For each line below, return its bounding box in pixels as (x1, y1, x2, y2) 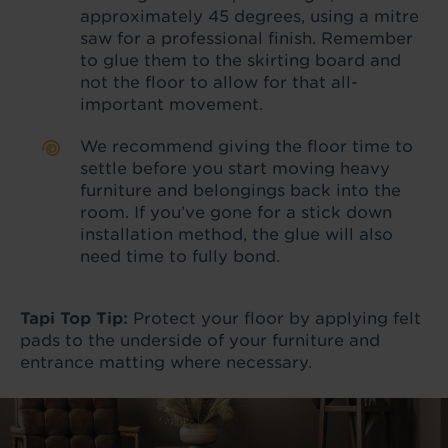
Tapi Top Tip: (20, 309, 128, 329)
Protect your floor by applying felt (128, 309, 421, 329)
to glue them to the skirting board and (80, 51, 401, 71)
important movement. (80, 95, 263, 115)
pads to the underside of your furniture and (20, 331, 380, 351)
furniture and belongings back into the (80, 181, 401, 201)
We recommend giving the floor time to (80, 137, 413, 157)
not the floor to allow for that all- (80, 73, 358, 93)
